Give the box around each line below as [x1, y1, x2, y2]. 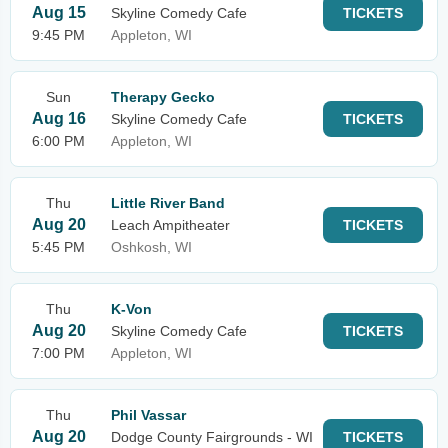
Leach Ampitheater [111, 217, 230, 233]
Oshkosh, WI [111, 239, 192, 255]
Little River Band [111, 195, 225, 211]
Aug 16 [31, 110, 86, 127]
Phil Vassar [111, 407, 186, 423]
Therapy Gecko [111, 89, 215, 105]
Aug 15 [31, 4, 86, 21]
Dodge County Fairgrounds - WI [111, 429, 313, 445]
